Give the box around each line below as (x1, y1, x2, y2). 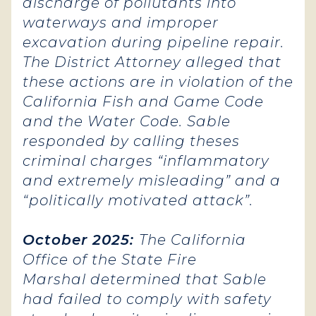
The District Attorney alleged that (23, 54, 281, 71)
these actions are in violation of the (23, 73, 293, 90)
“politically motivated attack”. (23, 192, 257, 209)
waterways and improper (23, 14, 219, 31)
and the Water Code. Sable (23, 113, 231, 130)
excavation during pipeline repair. (23, 34, 284, 51)
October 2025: (23, 231, 139, 248)
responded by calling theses (23, 133, 240, 150)
